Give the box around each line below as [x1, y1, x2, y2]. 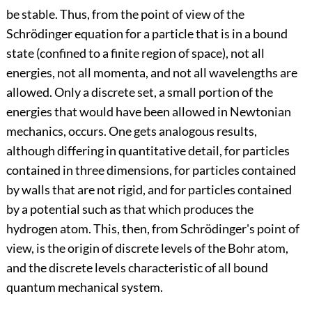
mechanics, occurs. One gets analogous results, [6, 123, 257, 139]
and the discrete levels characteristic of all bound [6, 260, 268, 276]
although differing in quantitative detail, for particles [6, 143, 290, 159]
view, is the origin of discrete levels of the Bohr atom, [6, 240, 288, 256]
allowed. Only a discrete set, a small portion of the [6, 84, 273, 100]
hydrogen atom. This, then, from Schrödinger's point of [6, 221, 299, 237]
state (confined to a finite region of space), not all [6, 45, 265, 61]
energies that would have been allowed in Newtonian [6, 104, 291, 120]
